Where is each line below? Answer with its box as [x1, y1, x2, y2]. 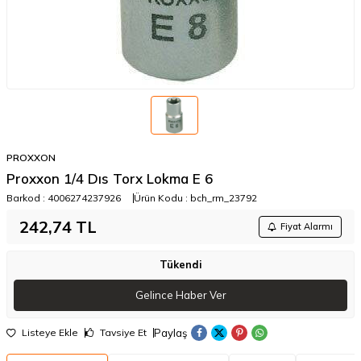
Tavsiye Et [98, 326, 147, 339]
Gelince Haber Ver [135, 288, 226, 302]
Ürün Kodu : [134, 192, 190, 204]
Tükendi [159, 258, 202, 271]
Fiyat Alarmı [280, 221, 333, 232]
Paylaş [154, 326, 187, 339]
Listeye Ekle [19, 326, 78, 339]
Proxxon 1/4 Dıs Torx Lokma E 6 [6, 170, 213, 187]
